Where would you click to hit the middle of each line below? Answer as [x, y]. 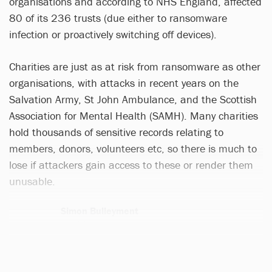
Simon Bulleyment [100, 211]
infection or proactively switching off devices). [113, 35]
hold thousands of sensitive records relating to [116, 132]
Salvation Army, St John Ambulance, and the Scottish [133, 100]
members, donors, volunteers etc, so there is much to [133, 149]
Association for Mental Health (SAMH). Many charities [134, 116]
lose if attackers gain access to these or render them [131, 165]
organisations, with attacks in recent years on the [124, 83]
